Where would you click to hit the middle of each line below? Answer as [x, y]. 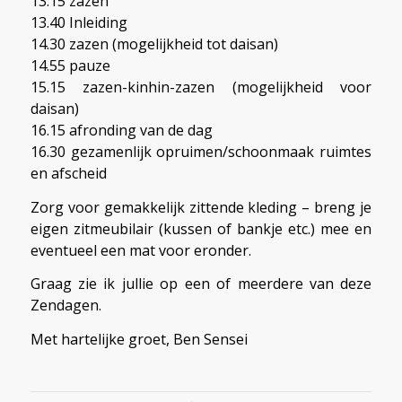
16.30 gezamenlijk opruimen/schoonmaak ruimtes [201, 152]
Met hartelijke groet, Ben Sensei [139, 339]
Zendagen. [66, 306]
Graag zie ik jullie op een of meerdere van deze [201, 284]
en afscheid [68, 174]
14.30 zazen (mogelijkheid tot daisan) [154, 44]
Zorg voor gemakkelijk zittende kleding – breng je [201, 207]
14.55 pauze [70, 66]
